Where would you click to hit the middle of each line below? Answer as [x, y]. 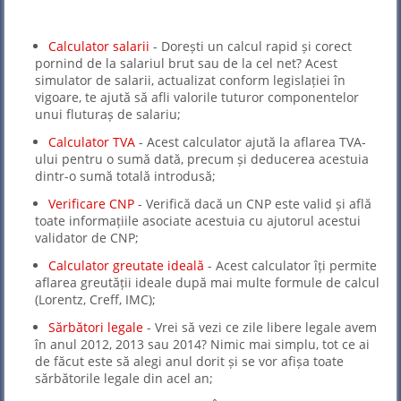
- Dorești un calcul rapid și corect [251, 47]
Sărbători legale [96, 328]
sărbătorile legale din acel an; [124, 379]
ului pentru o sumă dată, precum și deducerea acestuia [202, 159]
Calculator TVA [92, 142]
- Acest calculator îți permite [290, 266]
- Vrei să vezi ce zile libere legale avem [260, 328]
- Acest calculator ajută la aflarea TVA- [251, 142]
